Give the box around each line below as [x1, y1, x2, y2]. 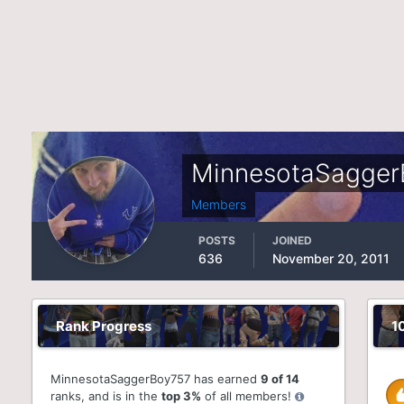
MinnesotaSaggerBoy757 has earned [50, 372, 262, 386]
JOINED [272, 234, 313, 247]
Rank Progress [56, 317, 152, 335]
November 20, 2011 [272, 251, 390, 266]
